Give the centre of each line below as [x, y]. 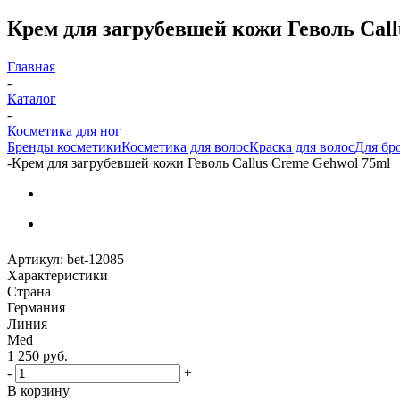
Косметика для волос [185, 146]
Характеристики [58, 275]
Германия [36, 307]
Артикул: [35, 259]
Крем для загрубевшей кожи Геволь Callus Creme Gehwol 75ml [201, 162]
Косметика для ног [64, 130]
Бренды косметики [64, 146]
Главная [31, 66]
